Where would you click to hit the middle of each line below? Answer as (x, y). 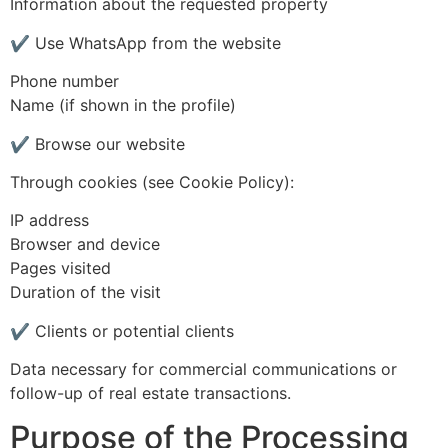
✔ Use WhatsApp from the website (145, 42)
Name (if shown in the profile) (123, 105)
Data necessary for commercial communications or (203, 369)
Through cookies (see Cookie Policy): (152, 181)
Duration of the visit (85, 292)
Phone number (64, 81)
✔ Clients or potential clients (122, 330)
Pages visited (60, 268)
